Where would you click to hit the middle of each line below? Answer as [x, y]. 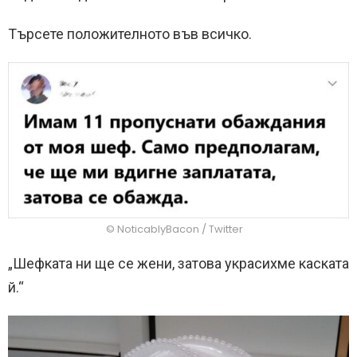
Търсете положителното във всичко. [130, 33]
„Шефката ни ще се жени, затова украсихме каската [178, 264]
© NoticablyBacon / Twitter [175, 229]
